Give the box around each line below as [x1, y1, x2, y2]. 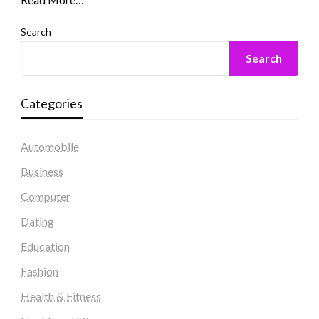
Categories [20, 95, 83, 111]
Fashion [20, 263, 58, 278]
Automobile [20, 139, 79, 153]
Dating [20, 214, 54, 228]
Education [20, 239, 70, 253]
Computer [20, 189, 70, 203]
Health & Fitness [20, 288, 101, 303]
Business [20, 164, 63, 178]
